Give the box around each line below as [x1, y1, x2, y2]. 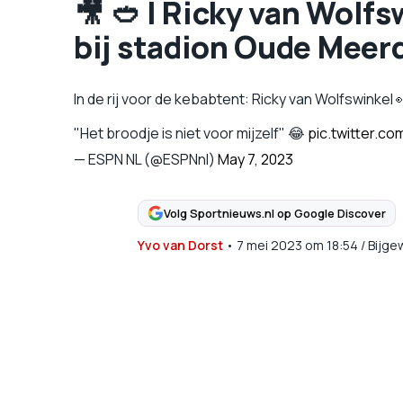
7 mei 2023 [236, 237, 302, 254]
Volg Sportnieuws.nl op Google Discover [163, 204, 386, 221]
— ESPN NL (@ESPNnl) [74, 149, 218, 169]
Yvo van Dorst [137, 237, 223, 254]
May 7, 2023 [218, 149, 293, 169]
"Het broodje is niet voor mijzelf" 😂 [74, 123, 308, 143]
